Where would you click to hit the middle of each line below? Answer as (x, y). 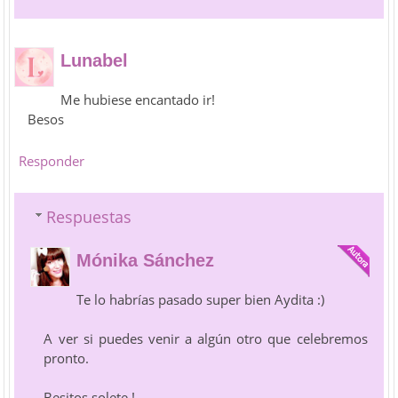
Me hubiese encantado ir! (138, 99)
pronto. (67, 358)
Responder (52, 160)
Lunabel (95, 60)
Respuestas (89, 216)
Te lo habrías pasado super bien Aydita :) (201, 299)
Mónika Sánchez (146, 260)
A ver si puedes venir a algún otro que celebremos (206, 338)
